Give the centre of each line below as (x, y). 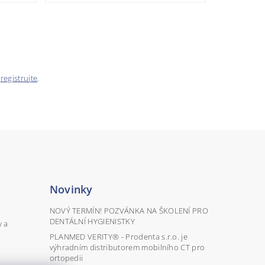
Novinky (71, 189)
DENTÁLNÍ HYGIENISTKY (92, 221)
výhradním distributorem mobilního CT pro (127, 247)
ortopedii (66, 258)
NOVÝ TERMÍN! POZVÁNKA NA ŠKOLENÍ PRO (129, 210)
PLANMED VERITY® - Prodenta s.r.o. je (119, 236)
